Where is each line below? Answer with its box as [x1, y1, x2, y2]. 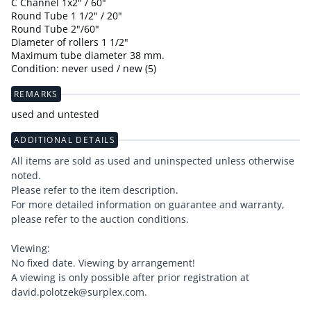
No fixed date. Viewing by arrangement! [11, 256, 195, 270]
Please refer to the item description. [11, 183, 178, 197]
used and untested [11, 108, 99, 121]
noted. [11, 169, 41, 183]
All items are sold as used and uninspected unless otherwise [11, 154, 294, 168]
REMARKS [14, 88, 58, 100]
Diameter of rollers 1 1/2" [11, 35, 128, 49]
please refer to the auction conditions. [11, 212, 189, 226]
